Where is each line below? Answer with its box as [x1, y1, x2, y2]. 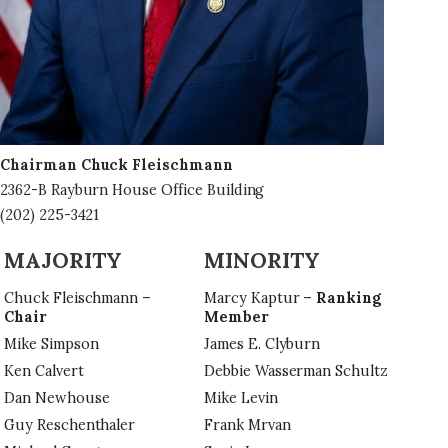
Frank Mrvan [204, 416, 295, 434]
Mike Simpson [4, 335, 103, 353]
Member [204, 308, 269, 326]
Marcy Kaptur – [204, 289, 317, 307]
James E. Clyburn [204, 335, 325, 353]
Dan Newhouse [4, 389, 114, 407]
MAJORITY [4, 246, 122, 274]
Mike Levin [204, 389, 282, 407]
